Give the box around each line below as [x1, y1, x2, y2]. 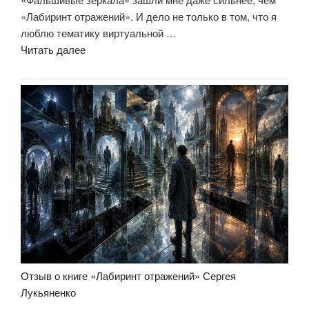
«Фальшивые [85, 91, 148, 106]
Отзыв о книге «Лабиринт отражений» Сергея [21, 268, 236, 283]
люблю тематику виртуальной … [21, 26, 177, 41]
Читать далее [21, 42, 86, 57]
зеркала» [85, 108, 128, 123]
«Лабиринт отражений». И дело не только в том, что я [21, 9, 277, 24]
